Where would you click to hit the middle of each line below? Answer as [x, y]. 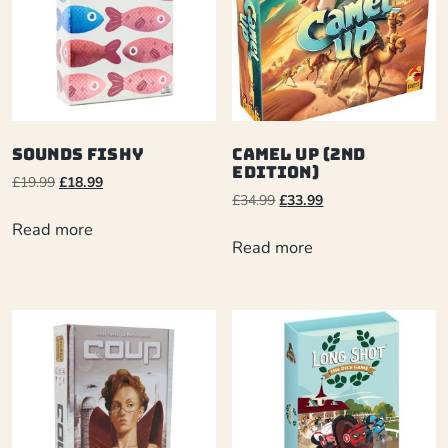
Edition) [275, 172]
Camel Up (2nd [299, 154]
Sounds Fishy [78, 154]
